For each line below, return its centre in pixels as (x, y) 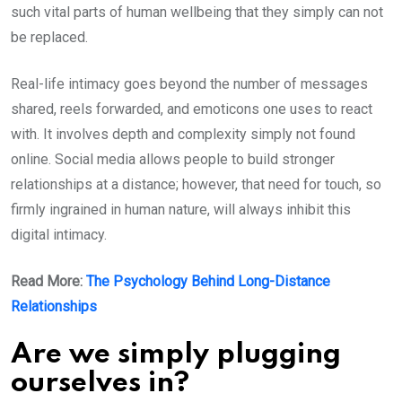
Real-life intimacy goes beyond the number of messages (189, 84)
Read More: (48, 282)
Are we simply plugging (176, 355)
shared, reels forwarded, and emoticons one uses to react (192, 109)
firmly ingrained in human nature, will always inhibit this (181, 210)
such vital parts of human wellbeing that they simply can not (197, 13)
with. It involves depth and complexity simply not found (183, 135)
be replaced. (51, 38)
